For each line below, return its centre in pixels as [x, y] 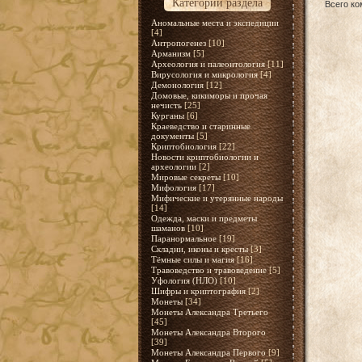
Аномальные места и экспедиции [215, 23]
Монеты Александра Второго [208, 332]
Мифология [173, 187]
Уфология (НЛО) [184, 280]
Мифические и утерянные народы [217, 198]
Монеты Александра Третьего [209, 312]
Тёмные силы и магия [192, 259]
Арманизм [170, 53]
